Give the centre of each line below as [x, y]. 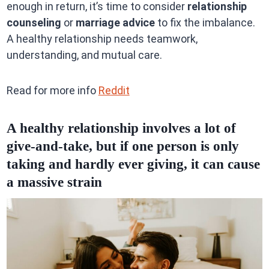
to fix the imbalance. [205, 23]
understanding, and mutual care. [84, 55]
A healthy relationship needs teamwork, [102, 39]
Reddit [114, 91]
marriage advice [115, 23]
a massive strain [54, 182]
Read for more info [52, 91]
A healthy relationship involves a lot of [121, 128]
